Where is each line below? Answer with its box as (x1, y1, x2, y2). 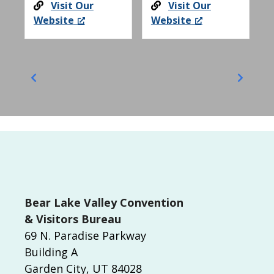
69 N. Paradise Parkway (24, 228, 146, 243)
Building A (24, 244, 84, 259)
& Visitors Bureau (24, 211, 121, 226)
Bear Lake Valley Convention (24, 194, 183, 210)
